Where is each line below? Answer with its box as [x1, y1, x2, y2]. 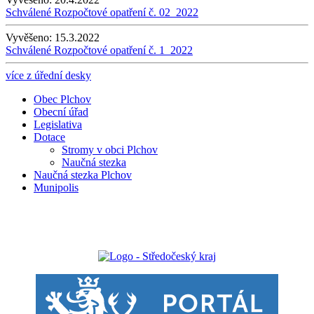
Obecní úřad [34, 106, 88, 118]
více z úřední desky [6, 69, 91, 82]
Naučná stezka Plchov [34, 169, 132, 182]
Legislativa [34, 118, 82, 131]
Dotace [34, 131, 65, 144]
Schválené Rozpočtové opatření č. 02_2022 [6, 6, 198, 19]
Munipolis [34, 182, 78, 194]
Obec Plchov [34, 93, 91, 106]
